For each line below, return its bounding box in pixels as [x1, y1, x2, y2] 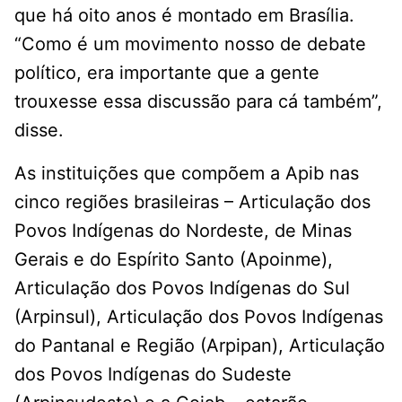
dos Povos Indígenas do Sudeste [14, 363, 292, 386]
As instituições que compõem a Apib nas [14, 162, 359, 185]
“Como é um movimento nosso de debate [14, 33, 366, 56]
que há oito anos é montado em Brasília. [14, 4, 354, 27]
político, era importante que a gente [14, 62, 319, 84]
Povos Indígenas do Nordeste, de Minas [14, 220, 352, 242]
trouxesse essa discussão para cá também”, [14, 91, 382, 113]
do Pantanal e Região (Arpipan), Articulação [14, 335, 385, 357]
